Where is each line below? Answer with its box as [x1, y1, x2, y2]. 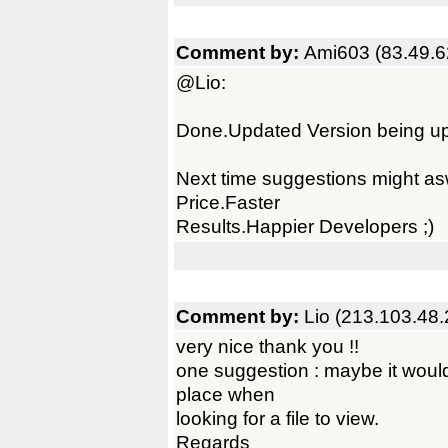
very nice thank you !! [176, 335, 359, 357]
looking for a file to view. [176, 407, 379, 429]
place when [176, 383, 275, 405]
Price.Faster [176, 191, 280, 213]
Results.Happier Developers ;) [176, 215, 434, 237]
